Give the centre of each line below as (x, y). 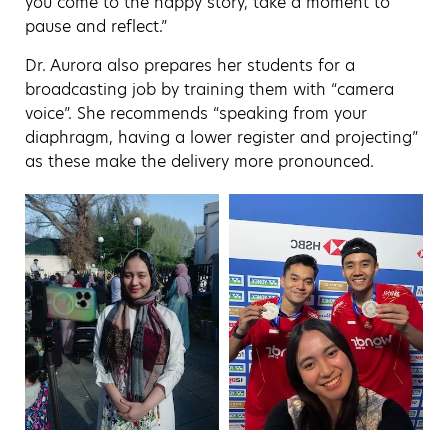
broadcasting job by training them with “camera (209, 89)
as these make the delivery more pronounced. (199, 161)
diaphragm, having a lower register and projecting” (221, 137)
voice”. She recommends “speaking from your (196, 113)
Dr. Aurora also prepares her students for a (190, 65)
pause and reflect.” (96, 26)
